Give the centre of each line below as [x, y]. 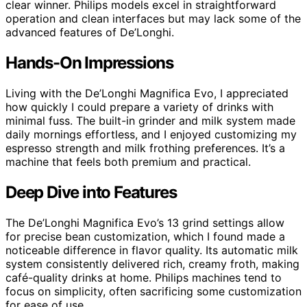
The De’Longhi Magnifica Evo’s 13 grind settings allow [145, 222]
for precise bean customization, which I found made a [145, 236]
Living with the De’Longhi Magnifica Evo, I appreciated [147, 93]
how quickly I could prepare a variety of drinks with [139, 107]
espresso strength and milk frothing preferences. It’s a [145, 148]
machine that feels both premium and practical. [128, 161]
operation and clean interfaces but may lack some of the [153, 18]
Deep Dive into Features [91, 192]
